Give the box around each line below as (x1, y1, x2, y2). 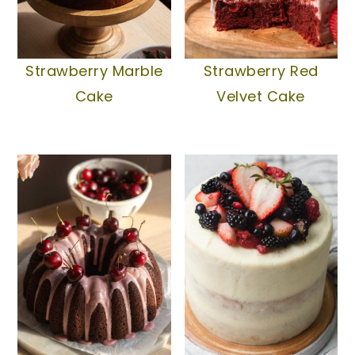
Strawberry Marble (25, 61, 163, 81)
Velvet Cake (216, 86, 305, 106)
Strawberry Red (203, 61, 319, 81)
